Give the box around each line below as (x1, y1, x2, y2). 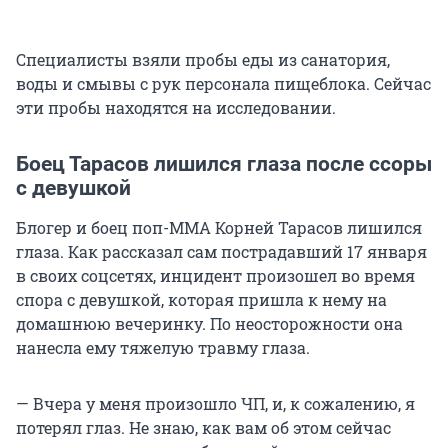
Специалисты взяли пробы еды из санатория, (16, 48, 390, 70)
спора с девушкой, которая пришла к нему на (16, 288, 387, 310)
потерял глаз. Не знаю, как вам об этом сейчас (16, 416, 391, 438)
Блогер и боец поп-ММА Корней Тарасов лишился (16, 216, 422, 238)
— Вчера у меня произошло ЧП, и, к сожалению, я (16, 392, 415, 414)
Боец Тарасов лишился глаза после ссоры (16, 151, 432, 176)
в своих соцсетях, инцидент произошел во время (16, 264, 415, 286)
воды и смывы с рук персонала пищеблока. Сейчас (16, 72, 431, 94)
